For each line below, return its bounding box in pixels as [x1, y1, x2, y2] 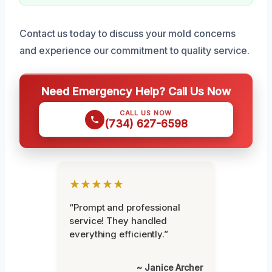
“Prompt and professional [69, 201, 181, 213]
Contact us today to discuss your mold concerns [19, 27, 236, 39]
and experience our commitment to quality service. [19, 44, 250, 56]
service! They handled [69, 214, 168, 226]
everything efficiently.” [69, 228, 169, 240]
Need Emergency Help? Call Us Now [41, 84, 231, 98]
